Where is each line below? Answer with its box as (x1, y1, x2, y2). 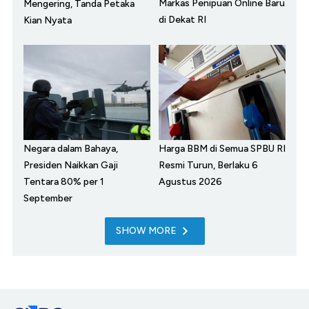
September (23, 192, 72, 205)
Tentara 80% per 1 (23, 176, 104, 188)
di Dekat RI (159, 14, 206, 26)
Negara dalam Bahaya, (23, 143, 118, 155)
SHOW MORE (115, 225, 177, 237)
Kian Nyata (23, 14, 72, 27)
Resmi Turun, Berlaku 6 (159, 159, 258, 172)
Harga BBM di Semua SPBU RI (159, 143, 286, 155)
